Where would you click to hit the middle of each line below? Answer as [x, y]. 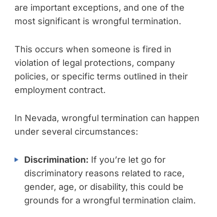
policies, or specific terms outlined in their [101, 76]
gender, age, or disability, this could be [104, 187]
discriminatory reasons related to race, [104, 173]
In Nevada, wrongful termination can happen [107, 118]
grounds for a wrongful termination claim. [110, 200]
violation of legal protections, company [95, 63]
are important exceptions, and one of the [100, 8]
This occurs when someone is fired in [93, 49]
